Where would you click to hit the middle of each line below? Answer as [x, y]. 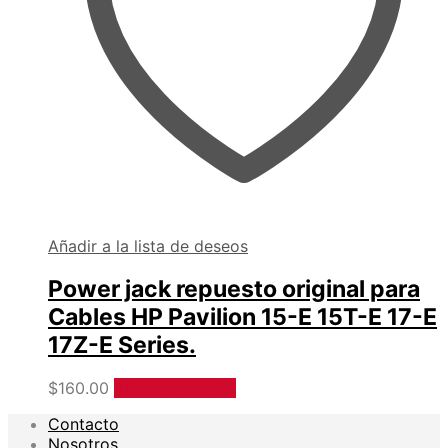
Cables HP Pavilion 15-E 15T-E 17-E [242, 316]
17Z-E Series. [122, 344]
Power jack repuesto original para [234, 288]
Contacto [83, 423]
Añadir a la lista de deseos [148, 245]
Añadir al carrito [175, 387]
